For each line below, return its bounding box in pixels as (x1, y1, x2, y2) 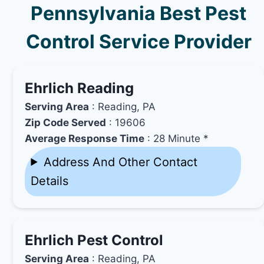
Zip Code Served (25, 116, 107, 128)
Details (31, 173, 69, 188)
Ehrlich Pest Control (25, 231, 164, 249)
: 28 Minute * (144, 132, 209, 144)
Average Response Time (25, 132, 145, 144)
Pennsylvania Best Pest (31, 1, 247, 25)
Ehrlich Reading (25, 79, 134, 97)
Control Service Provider (25, 29, 252, 53)
